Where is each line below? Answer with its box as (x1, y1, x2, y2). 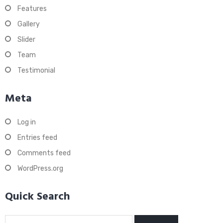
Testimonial (17, 66, 55, 75)
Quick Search (5, 188, 70, 206)
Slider (17, 35, 35, 44)
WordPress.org (17, 164, 63, 173)
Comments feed (17, 149, 71, 157)
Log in (17, 118, 36, 126)
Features (17, 4, 47, 13)
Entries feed (17, 133, 57, 142)
